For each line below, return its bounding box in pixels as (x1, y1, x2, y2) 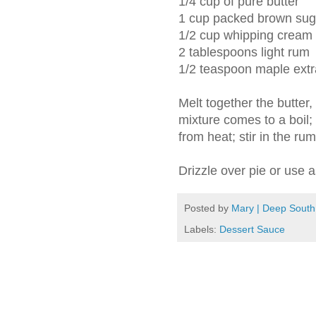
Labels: (184, 223, 219, 235)
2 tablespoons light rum (178, 45, 310, 60)
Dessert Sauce (219, 223, 285, 235)
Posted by (184, 202, 231, 214)
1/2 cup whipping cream (178, 28, 312, 43)
